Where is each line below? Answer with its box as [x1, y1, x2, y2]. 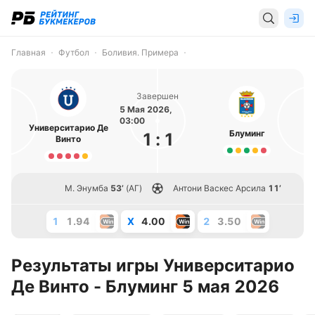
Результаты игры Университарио [11, 255, 295, 276]
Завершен [136, 91, 179, 101]
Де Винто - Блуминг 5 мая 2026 [11, 276, 279, 297]
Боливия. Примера [102, 47, 179, 58]
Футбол [58, 47, 89, 58]
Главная [11, 47, 46, 58]
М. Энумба [65, 183, 108, 193]
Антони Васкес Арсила [173, 183, 266, 193]
